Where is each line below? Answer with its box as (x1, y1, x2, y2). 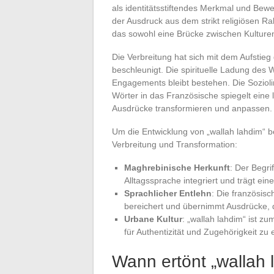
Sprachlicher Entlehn (124, 188, 212, 198)
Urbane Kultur (124, 213, 182, 224)
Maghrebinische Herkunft (124, 162, 230, 172)
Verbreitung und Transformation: (112, 139, 237, 149)
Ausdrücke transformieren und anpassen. (112, 103, 272, 113)
